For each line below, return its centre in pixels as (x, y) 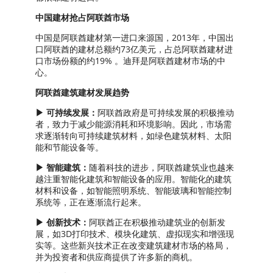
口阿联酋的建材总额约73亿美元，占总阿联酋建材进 (134, 49)
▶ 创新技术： (62, 222)
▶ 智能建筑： (62, 167)
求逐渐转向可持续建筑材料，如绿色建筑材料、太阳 (133, 135)
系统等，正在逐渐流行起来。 (91, 202)
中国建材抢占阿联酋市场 (82, 17)
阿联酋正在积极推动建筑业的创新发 (157, 222)
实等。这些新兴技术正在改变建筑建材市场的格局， (133, 245)
